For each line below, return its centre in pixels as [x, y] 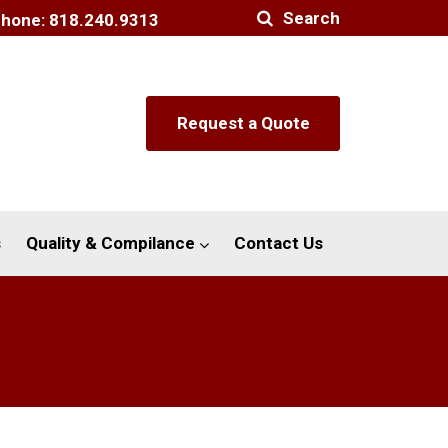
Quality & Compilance [111, 243]
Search [311, 17]
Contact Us [279, 243]
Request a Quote [243, 123]
